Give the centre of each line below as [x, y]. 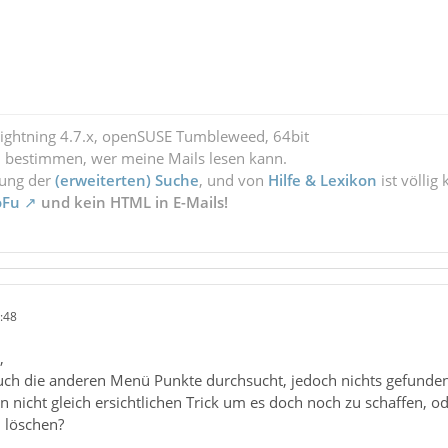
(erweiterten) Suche [126, 180]
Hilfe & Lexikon [322, 180]
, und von [233, 180]
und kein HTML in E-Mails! [132, 202]
